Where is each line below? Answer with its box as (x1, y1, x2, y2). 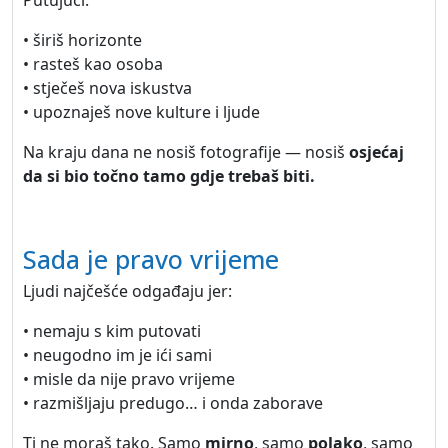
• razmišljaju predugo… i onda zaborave (23, 392, 323, 414)
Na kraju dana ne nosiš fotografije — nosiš (23, 141, 349, 163)
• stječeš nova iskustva (23, 77, 192, 99)
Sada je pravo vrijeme (23, 242, 279, 276)
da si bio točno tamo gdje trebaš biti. (23, 165, 315, 187)
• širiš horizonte (23, 29, 142, 51)
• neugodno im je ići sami (23, 344, 212, 366)
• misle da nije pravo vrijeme (23, 368, 235, 390)
